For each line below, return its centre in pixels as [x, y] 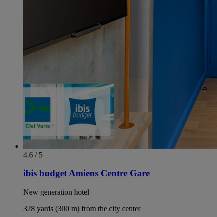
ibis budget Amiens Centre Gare [86, 173]
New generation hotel [56, 192]
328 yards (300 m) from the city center [82, 209]
